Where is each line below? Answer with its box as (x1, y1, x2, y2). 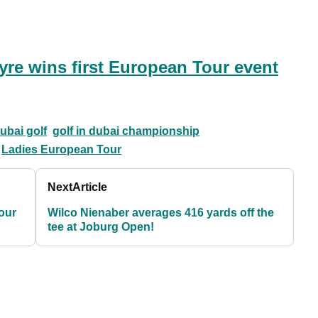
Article (72, 181, 108, 194)
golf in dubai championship (53, 125, 199, 138)
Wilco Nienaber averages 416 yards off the (48, 207, 275, 219)
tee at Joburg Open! (48, 221, 155, 234)
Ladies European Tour (1, 143, 121, 156)
